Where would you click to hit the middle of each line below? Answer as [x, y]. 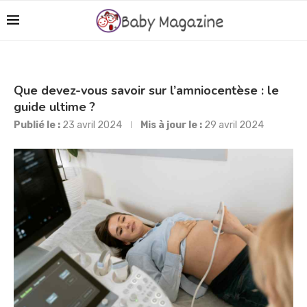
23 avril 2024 [92, 125]
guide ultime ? [54, 107]
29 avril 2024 [234, 125]
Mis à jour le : [171, 125]
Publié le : [37, 125]
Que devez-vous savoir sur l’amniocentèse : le [146, 90]
